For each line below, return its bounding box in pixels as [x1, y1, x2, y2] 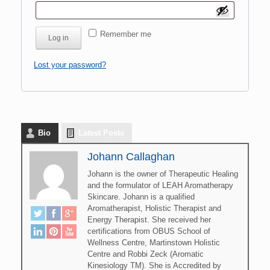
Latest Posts [78, 128, 124, 137]
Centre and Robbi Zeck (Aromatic [87, 249, 204, 259]
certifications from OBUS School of [87, 226, 210, 236]
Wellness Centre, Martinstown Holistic [87, 237, 220, 247]
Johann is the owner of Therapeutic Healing [87, 169, 238, 178]
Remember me [100, 29, 151, 39]
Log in [48, 33, 69, 42]
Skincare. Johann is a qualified [87, 192, 195, 201]
